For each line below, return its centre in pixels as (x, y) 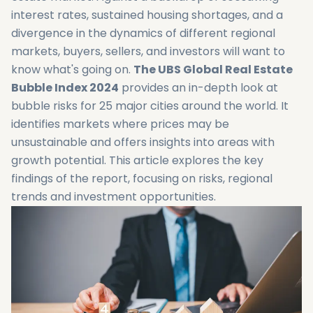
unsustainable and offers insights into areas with (143, 142)
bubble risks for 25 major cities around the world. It (150, 106)
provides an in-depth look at (198, 88)
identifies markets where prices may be (120, 124)
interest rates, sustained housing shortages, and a (147, 15)
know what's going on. (72, 70)
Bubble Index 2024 (65, 88)
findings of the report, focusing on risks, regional (142, 179)
